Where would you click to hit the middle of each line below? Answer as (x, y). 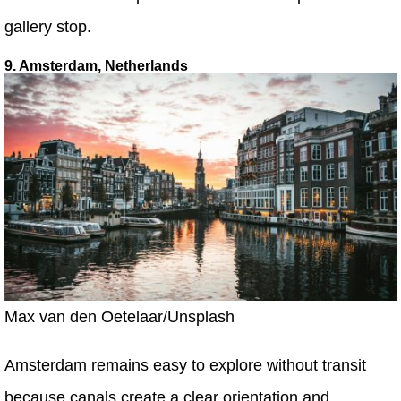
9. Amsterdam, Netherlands (96, 66)
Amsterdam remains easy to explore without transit (185, 365)
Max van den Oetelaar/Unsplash (119, 316)
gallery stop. (48, 27)
